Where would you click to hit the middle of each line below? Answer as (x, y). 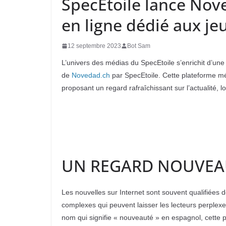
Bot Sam (139, 46)
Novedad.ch (91, 75)
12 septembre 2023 (94, 46)
